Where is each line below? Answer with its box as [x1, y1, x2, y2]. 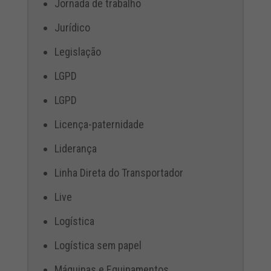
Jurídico [54, 21, 90, 34]
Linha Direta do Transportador [54, 166, 183, 180]
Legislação [54, 45, 101, 59]
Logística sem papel [54, 239, 142, 252]
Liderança [54, 142, 97, 155]
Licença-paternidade [54, 118, 144, 131]
